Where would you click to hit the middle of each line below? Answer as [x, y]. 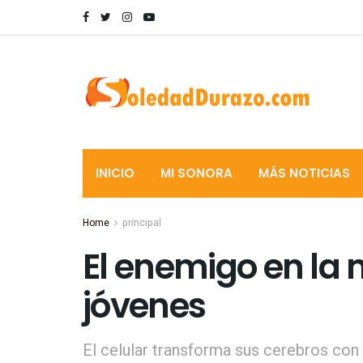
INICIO [115, 173]
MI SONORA [196, 173]
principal [142, 223]
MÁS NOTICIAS [304, 173]
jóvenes [144, 306]
